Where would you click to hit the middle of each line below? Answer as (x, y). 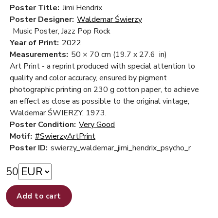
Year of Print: (34, 43)
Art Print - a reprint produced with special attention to (102, 66)
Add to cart (39, 196)
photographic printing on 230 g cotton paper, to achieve (104, 90)
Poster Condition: (43, 125)
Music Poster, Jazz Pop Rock (62, 31)
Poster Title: (35, 8)
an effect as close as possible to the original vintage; (100, 101)
